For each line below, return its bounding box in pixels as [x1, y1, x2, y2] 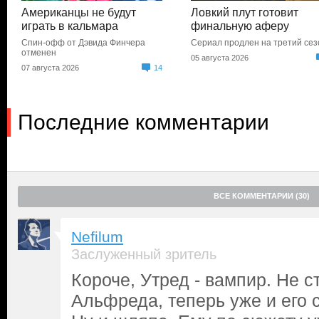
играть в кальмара [21, 20, 118, 32]
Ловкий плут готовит [191, 6, 299, 19]
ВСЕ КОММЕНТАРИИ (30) [214, 192, 310, 200]
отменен [21, 48, 56, 58]
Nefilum [71, 229, 123, 246]
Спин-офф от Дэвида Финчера [21, 38, 145, 48]
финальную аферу [191, 20, 290, 32]
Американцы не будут [21, 6, 136, 19]
